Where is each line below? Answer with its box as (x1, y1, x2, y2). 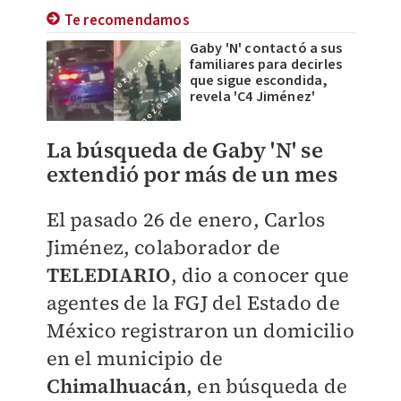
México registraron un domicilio (46, 317, 354, 345)
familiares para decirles (189, 55, 343, 75)
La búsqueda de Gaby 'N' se (46, 135, 323, 166)
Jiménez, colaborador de (46, 234, 281, 261)
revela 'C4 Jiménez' (189, 87, 316, 107)
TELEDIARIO (46, 261, 171, 289)
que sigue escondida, (189, 71, 328, 91)
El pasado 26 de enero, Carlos (46, 206, 326, 234)
